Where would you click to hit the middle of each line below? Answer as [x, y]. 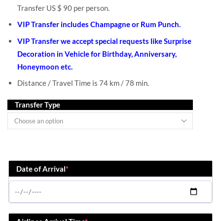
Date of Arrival [41, 169]
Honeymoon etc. [45, 66]
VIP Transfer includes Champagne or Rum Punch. [99, 24]
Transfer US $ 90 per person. [63, 8]
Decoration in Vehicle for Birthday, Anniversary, [97, 54]
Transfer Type [37, 105]
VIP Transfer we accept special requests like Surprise [104, 41]
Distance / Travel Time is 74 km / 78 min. [83, 83]
